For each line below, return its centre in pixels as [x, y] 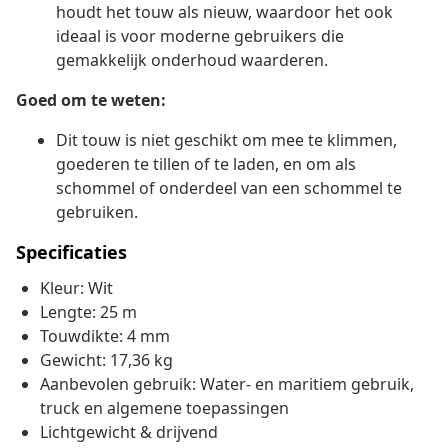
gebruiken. [97, 212]
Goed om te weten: [91, 100]
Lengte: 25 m [88, 312]
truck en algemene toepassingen [164, 408]
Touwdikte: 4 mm [105, 336]
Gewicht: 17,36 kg [106, 360]
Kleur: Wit [76, 288]
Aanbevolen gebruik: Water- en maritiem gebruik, [227, 384]
